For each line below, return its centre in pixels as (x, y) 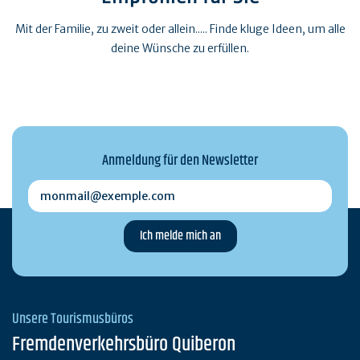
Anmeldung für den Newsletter (180, 161)
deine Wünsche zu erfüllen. (180, 49)
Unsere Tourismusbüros (73, 319)
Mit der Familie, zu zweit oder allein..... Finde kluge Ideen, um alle (180, 29)
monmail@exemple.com (93, 188)
